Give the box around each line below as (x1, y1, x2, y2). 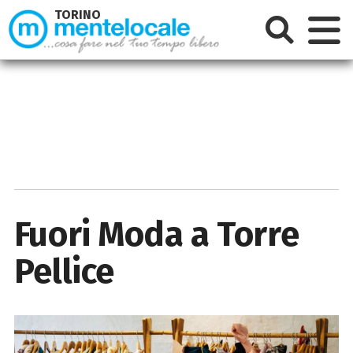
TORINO (54, 7, 102, 23)
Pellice (13, 250, 114, 292)
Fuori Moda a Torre (13, 213, 299, 255)
